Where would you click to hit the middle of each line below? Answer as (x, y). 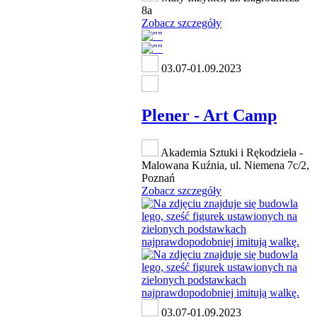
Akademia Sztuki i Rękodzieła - (231, 152)
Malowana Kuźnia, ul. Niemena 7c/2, (225, 165)
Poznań (158, 178)
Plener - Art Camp (209, 115)
